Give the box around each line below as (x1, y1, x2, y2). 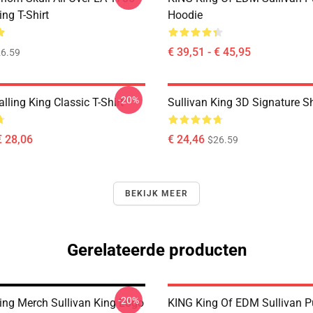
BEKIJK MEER (124, 189, 189, 198)
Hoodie (168, 8, 203, 22)
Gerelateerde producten (66, 240, 247, 260)
